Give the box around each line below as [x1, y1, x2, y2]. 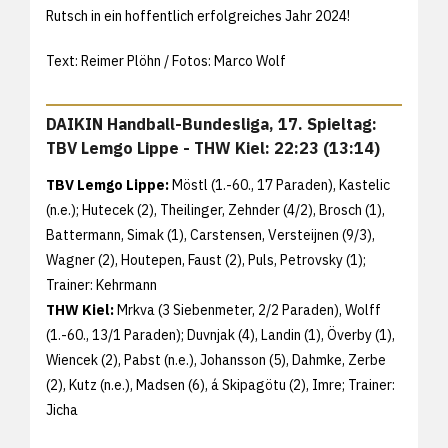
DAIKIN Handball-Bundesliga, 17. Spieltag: [46, 114, 377, 135]
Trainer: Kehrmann [46, 276, 157, 295]
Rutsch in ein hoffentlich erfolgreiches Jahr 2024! [46, 7, 350, 26]
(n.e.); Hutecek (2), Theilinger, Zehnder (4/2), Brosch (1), [46, 201, 385, 220]
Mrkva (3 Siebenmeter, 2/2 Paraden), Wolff [114, 301, 381, 320]
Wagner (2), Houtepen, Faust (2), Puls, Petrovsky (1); [46, 251, 366, 270]
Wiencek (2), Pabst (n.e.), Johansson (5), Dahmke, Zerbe [46, 351, 386, 370]
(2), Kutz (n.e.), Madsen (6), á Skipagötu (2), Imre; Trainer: [46, 376, 395, 395]
